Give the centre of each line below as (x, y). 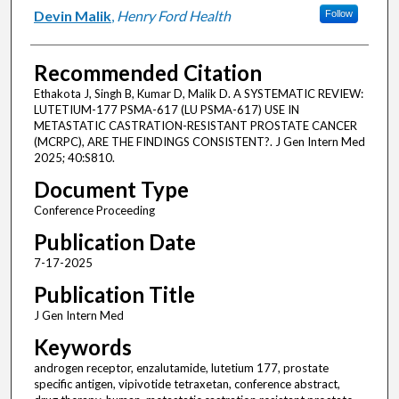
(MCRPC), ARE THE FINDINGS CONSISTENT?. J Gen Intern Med (199, 142)
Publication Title (114, 295)
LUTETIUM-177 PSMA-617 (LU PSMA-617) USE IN (166, 110)
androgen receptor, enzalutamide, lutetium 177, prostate (181, 368)
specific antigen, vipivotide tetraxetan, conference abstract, (187, 384)
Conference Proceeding (94, 211)
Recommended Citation (147, 73)
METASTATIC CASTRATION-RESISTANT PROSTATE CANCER (195, 126)
